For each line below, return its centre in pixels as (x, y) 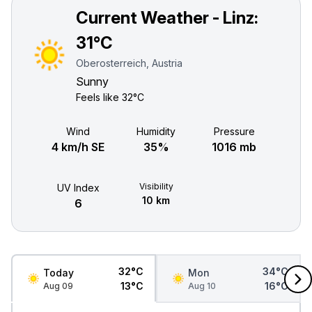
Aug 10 (202, 286)
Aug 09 (58, 286)
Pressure (234, 131)
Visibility (156, 186)
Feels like (99, 97)
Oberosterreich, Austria (130, 63)
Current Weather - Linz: (167, 18)
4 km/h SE (78, 147)
